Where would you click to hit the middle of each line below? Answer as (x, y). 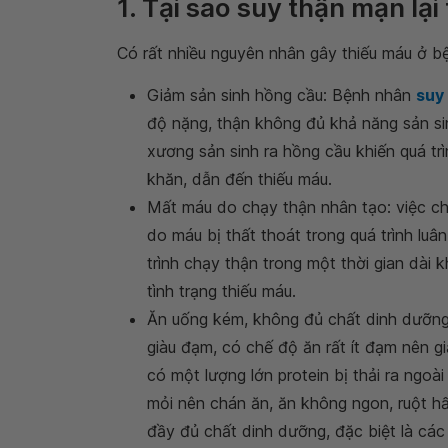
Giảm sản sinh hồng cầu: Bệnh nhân (281, 95)
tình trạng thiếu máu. (221, 291)
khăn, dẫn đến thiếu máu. (239, 179)
